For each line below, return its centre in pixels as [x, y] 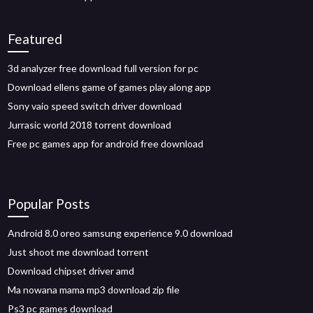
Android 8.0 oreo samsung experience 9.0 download [121, 233]
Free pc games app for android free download [106, 144]
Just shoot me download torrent [79, 252]
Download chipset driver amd [71, 271]
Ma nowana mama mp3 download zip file [94, 290]
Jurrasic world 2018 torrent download [90, 125]
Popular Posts [49, 204]
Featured [35, 39]
